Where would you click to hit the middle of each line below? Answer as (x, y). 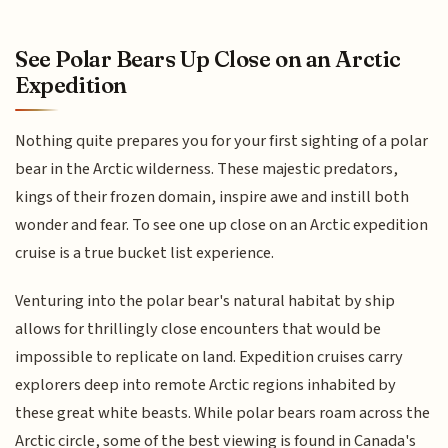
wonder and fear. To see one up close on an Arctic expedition (222, 224)
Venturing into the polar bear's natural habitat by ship (205, 301)
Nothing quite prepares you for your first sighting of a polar (222, 140)
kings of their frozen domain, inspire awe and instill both (212, 196)
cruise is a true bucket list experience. (145, 252)
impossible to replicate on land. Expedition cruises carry (209, 357)
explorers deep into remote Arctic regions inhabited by (206, 385)
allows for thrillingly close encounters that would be (198, 329)
